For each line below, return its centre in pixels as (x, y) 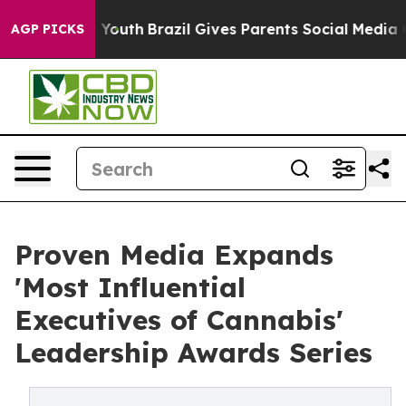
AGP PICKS (48, 29)
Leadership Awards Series (193, 353)
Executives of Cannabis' (179, 320)
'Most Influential (130, 287)
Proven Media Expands (174, 255)
